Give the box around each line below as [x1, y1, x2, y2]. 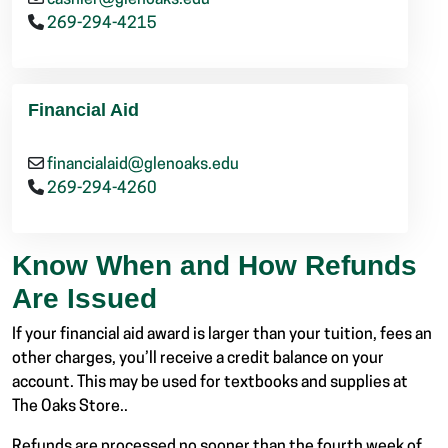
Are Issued [12, 283, 157, 315]
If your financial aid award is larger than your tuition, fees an [12, 327, 432, 344]
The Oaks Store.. [12, 399, 128, 416]
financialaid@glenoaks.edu [47, 157, 239, 174]
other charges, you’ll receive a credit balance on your [12, 351, 384, 368]
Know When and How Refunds [12, 250, 417, 282]
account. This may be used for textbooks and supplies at [12, 375, 408, 392]
